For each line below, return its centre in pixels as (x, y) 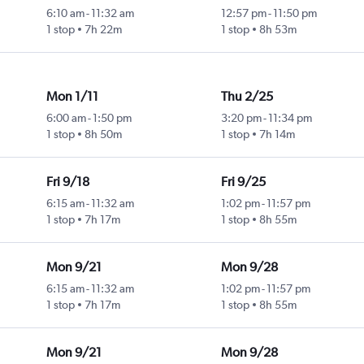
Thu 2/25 (247, 97)
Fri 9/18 (67, 182)
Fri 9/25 (243, 182)
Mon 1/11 (72, 97)
